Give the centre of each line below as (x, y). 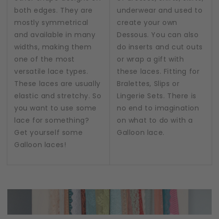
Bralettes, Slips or (148, 83)
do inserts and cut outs (160, 47)
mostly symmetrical (51, 22)
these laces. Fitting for (158, 71)
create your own (147, 22)
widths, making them (53, 47)
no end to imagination (158, 108)
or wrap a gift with (151, 59)
